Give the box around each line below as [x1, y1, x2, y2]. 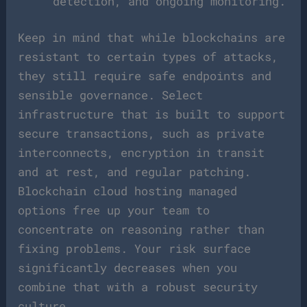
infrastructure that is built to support [18, 106, 286, 122]
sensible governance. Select [18, 87, 204, 103]
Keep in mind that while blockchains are [18, 29, 286, 45]
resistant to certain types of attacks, [18, 49, 279, 64]
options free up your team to [18, 202, 210, 218]
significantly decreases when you [18, 260, 238, 275]
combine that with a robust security [18, 279, 258, 295]
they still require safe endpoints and [18, 68, 272, 84]
